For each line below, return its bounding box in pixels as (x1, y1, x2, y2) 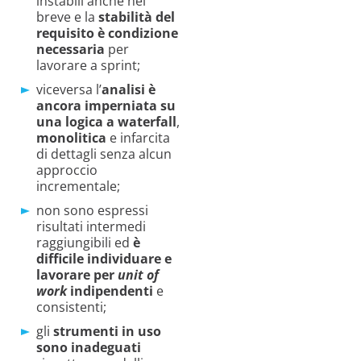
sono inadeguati (36, 338, 141, 357)
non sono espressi (36, 201, 148, 220)
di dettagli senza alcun (36, 145, 172, 164)
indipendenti (70, 282, 156, 301)
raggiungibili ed (36, 234, 133, 252)
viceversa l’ (36, 81, 102, 99)
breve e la (36, 8, 98, 27)
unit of (118, 266, 159, 284)
